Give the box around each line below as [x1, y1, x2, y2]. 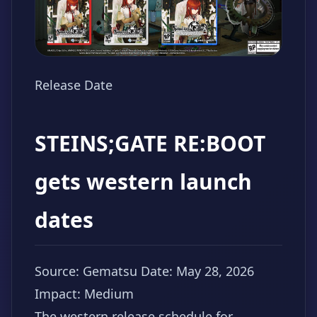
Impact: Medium [35, 285, 134, 303]
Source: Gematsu [35, 263, 137, 280]
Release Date [35, 76, 113, 94]
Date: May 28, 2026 [141, 263, 254, 280]
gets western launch [35, 167, 252, 197]
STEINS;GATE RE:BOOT [35, 129, 265, 158]
